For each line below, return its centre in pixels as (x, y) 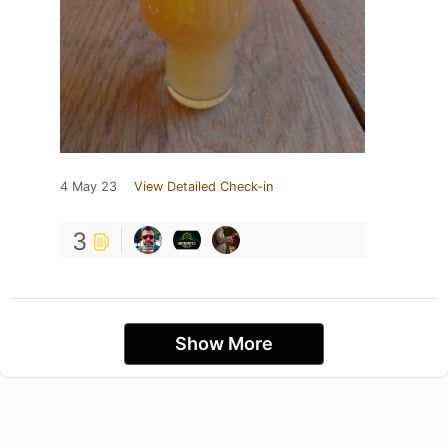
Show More (224, 344)
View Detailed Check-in (203, 187)
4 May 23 (88, 187)
